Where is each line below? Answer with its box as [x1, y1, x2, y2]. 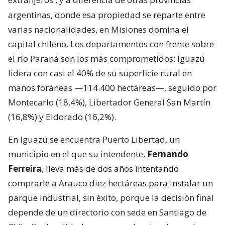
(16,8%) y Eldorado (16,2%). [8, 110, 116, 123]
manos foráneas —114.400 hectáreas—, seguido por [8, 81, 216, 93]
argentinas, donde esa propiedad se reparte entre [8, 9, 205, 21]
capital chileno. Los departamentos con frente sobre [8, 38, 214, 50]
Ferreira [8, 162, 42, 174]
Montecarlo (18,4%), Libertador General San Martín [8, 96, 210, 108]
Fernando [147, 148, 188, 160]
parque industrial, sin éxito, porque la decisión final [8, 191, 214, 203]
